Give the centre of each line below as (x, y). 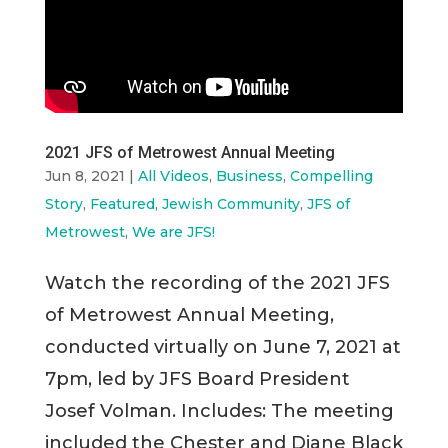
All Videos (173, 175)
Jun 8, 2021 (84, 175)
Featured (122, 203)
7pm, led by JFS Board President (197, 378)
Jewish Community (230, 203)
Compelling (331, 175)
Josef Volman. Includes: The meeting (219, 410)
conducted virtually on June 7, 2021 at (222, 346)
